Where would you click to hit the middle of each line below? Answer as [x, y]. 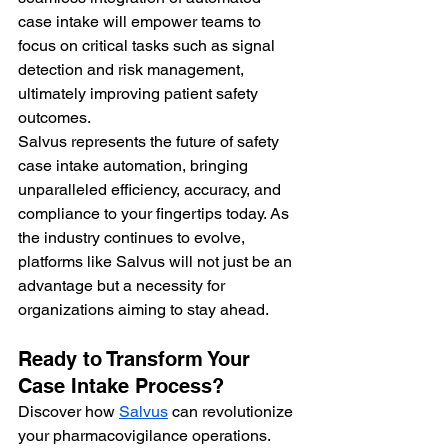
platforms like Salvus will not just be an [157, 261]
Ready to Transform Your [137, 358]
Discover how [68, 411]
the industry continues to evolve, [133, 237]
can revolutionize [232, 411]
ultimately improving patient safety [140, 93]
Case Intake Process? [121, 385]
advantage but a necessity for [123, 285]
